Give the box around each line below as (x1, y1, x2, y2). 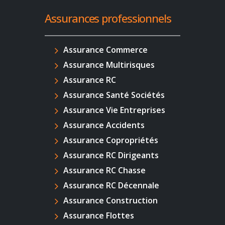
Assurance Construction (63, 195, 158, 206)
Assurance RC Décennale (63, 180, 160, 191)
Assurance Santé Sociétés (63, 89, 165, 101)
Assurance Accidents (63, 120, 145, 131)
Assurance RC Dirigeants (63, 150, 159, 161)
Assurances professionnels (45, 11, 171, 26)
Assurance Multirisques (63, 59, 155, 71)
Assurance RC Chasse (63, 165, 146, 176)
